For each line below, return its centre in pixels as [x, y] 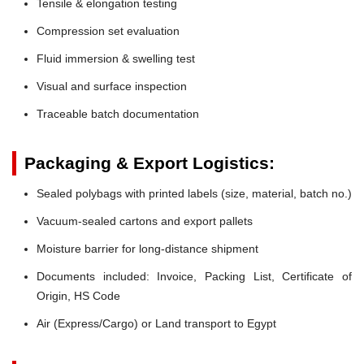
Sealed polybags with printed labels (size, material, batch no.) [194, 193]
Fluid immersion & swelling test [116, 58]
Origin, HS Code [78, 295]
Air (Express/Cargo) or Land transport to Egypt [156, 323]
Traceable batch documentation [118, 113]
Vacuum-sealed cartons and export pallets [145, 221]
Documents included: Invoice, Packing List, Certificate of [194, 276]
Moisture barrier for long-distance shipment [147, 248]
